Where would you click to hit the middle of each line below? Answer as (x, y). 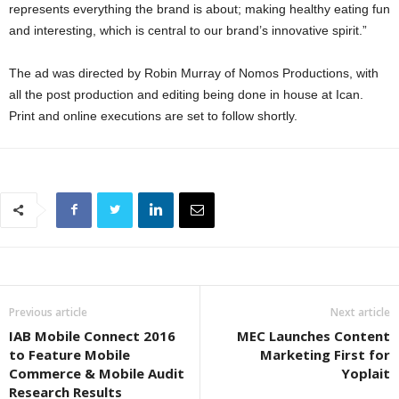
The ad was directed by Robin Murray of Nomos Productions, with (194, 73)
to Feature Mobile (69, 354)
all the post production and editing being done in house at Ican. (186, 94)
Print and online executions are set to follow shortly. (153, 115)
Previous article (48, 312)
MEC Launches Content (313, 335)
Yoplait (366, 373)
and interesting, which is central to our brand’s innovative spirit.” (188, 30)
